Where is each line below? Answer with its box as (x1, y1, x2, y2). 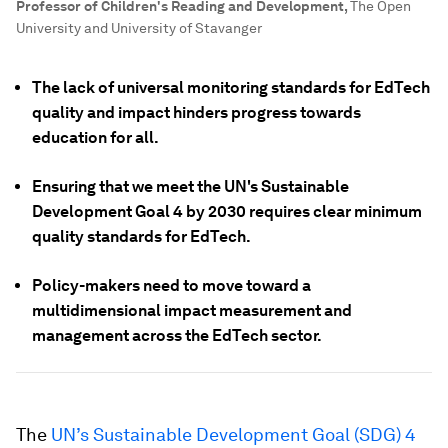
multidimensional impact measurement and (32, 301, 352, 320)
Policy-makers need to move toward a (32, 276, 311, 295)
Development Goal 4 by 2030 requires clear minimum (32, 202, 422, 221)
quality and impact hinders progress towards (32, 103, 361, 122)
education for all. (32, 128, 159, 147)
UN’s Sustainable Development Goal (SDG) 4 (51, 424, 416, 445)
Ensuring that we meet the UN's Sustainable (32, 177, 349, 196)
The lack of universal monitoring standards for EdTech (32, 78, 430, 97)
